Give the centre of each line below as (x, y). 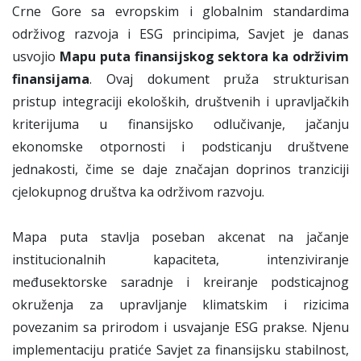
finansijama (51, 79)
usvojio (36, 57)
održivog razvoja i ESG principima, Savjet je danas (180, 34)
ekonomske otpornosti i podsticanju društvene (180, 147)
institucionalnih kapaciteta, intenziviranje (180, 260)
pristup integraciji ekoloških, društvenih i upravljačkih (180, 102)
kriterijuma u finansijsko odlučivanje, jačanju (180, 124)
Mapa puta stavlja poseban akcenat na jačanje (180, 237)
